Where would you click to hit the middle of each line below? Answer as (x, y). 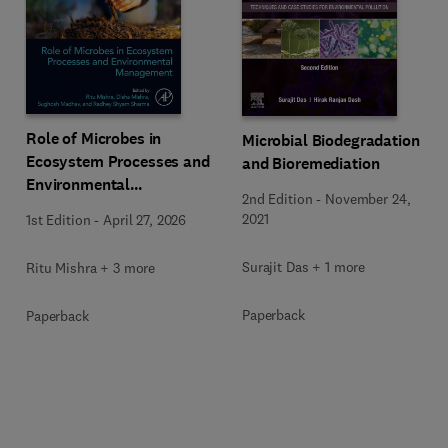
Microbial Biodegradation (331, 140)
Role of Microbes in (94, 138)
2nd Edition (277, 199)
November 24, (368, 199)
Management (72, 207)
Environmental (78, 184)
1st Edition (58, 220)
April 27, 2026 (145, 220)
